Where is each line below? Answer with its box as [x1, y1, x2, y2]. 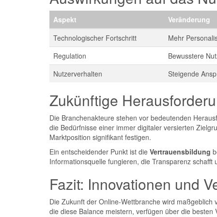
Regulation [53, 51, 86, 61]
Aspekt [53, 15, 77, 24]
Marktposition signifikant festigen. [49, 132, 151, 142]
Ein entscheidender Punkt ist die [49, 147, 150, 156]
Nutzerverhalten [53, 69, 102, 78]
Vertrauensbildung [150, 147, 211, 156]
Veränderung [168, 15, 210, 24]
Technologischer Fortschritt [53, 33, 137, 43]
